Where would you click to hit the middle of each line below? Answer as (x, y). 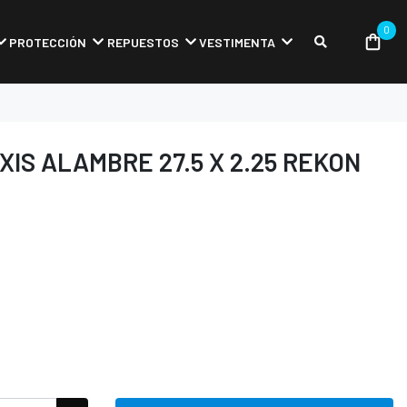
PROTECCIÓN (48, 42)
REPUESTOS (143, 42)
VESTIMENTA (237, 42)
